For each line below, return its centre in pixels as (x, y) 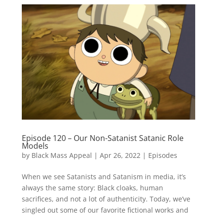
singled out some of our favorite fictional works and (105, 210)
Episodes (163, 155)
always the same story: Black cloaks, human (92, 188)
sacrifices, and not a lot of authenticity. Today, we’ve (106, 199)
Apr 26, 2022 (120, 155)
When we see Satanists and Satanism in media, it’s (104, 177)
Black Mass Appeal (62, 155)
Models (35, 146)
